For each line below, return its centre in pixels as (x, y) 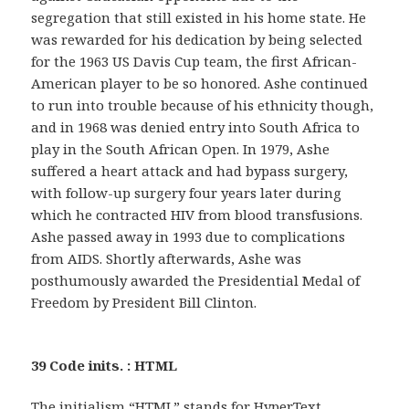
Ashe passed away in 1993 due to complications (189, 236)
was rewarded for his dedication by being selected (197, 39)
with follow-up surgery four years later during (187, 192)
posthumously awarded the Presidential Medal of (196, 280)
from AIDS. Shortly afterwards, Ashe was (167, 258)
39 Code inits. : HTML (105, 365)
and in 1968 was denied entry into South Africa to (196, 126)
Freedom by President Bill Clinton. (144, 302)
